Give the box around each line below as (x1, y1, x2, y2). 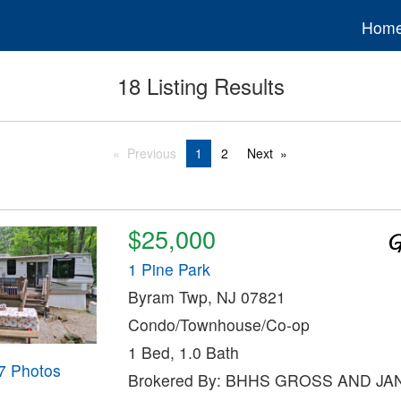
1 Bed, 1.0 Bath (127, 341, 239, 364)
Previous (127, 144, 176, 163)
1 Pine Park (127, 258, 210, 281)
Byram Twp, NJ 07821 (127, 286, 286, 309)
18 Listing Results (116, 70, 285, 102)
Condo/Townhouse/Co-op (127, 313, 310, 337)
